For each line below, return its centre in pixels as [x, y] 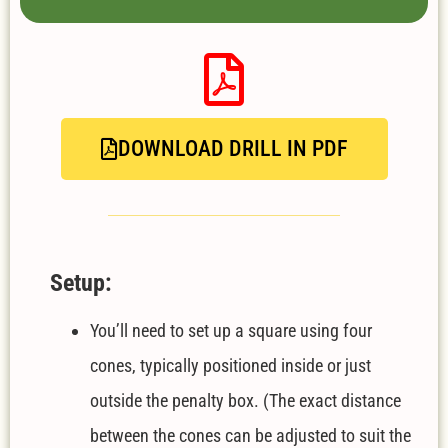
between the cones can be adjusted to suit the [250, 435]
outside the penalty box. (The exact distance [245, 400]
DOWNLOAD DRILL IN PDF [232, 148]
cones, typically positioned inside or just [230, 365]
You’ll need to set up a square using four [231, 330]
